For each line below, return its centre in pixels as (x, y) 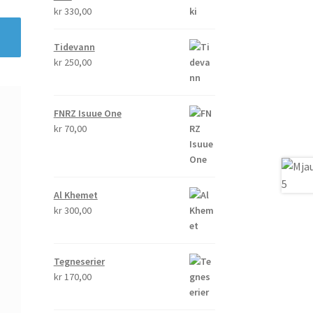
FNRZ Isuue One (87, 113)
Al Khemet (75, 195)
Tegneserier (79, 261)
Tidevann (74, 46)
